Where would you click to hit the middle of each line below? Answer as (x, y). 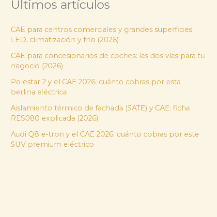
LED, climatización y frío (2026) (65, 40)
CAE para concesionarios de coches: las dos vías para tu (108, 56)
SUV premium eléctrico (53, 145)
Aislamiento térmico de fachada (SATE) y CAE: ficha (101, 108)
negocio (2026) (37, 66)
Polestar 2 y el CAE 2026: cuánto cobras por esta (96, 82)
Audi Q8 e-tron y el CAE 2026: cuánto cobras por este (105, 134)
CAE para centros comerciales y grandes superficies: (102, 30)
